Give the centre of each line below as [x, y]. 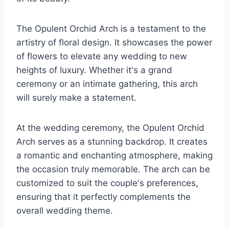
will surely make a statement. [76, 98]
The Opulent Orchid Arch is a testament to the [111, 29]
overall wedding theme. [65, 211]
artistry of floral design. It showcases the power [114, 43]
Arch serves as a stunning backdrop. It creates [112, 142]
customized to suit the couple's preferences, [107, 183]
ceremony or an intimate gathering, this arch [107, 84]
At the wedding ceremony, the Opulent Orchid [110, 128]
